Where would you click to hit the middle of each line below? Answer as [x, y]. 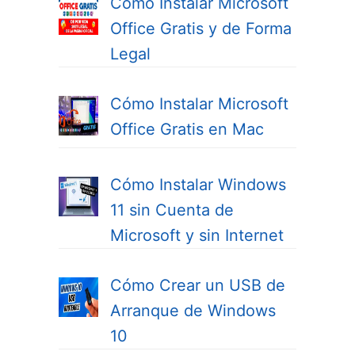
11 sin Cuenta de [172, 210]
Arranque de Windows [193, 311]
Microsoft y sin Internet [197, 236]
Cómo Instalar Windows [198, 185]
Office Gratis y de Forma [201, 29]
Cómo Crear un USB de [198, 286]
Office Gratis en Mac [187, 130]
